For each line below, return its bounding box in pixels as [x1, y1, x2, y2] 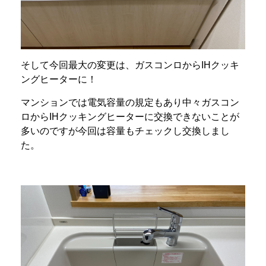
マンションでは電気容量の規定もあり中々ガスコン [21, 97, 239, 107]
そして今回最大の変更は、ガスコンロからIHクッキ [21, 59, 239, 70]
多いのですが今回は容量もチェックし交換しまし [21, 125, 230, 136]
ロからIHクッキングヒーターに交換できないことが [21, 111, 239, 122]
